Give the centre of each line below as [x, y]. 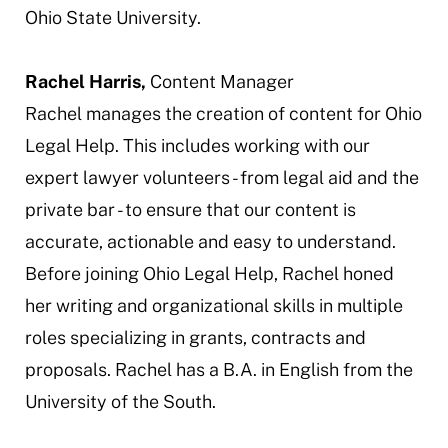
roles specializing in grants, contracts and [195, 337]
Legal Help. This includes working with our [197, 145]
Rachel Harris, [85, 81]
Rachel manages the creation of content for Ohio [223, 113]
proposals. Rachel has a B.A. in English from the [218, 369]
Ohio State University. [114, 17]
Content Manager [219, 81]
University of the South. [120, 401]
